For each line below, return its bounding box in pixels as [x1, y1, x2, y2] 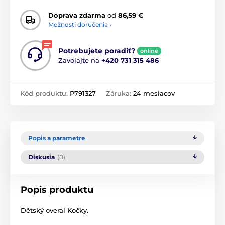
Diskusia [28, 153, 55, 161]
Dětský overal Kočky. [21, 206, 88, 214]
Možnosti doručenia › [48, 21, 111, 29]
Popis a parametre [28, 134, 85, 142]
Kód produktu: [20, 89, 70, 97]
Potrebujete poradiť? [58, 46, 135, 55]
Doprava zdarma [48, 11, 105, 20]
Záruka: [106, 89, 133, 97]
